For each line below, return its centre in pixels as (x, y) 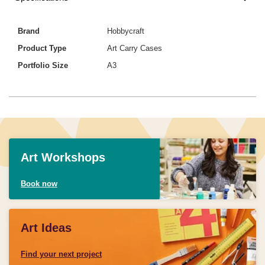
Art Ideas (46, 227)
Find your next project (61, 254)
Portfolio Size (43, 65)
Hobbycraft (126, 31)
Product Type (42, 48)
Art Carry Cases (135, 48)
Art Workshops (63, 157)
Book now (39, 183)
